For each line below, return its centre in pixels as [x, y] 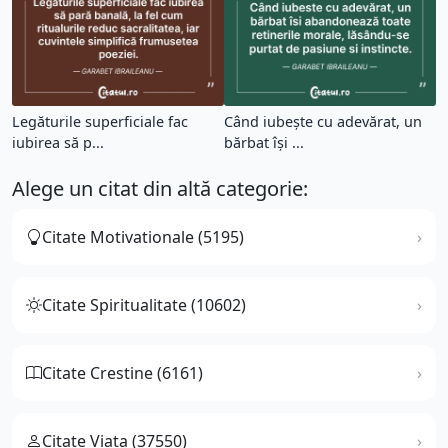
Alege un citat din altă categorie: [160, 188]
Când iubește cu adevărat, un [323, 121]
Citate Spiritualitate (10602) [144, 304]
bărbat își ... [264, 142]
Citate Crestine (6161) [122, 372]
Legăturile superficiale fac [100, 121]
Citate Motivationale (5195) [143, 236]
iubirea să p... [58, 142]
